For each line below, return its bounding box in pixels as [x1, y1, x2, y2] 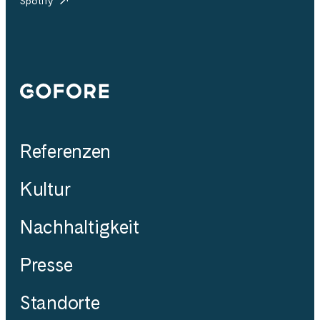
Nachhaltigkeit [20, 215, 139, 238]
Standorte [20, 291, 100, 314]
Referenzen [20, 139, 111, 162]
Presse [20, 253, 73, 276]
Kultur [20, 177, 71, 200]
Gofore [19, 79, 76, 102]
